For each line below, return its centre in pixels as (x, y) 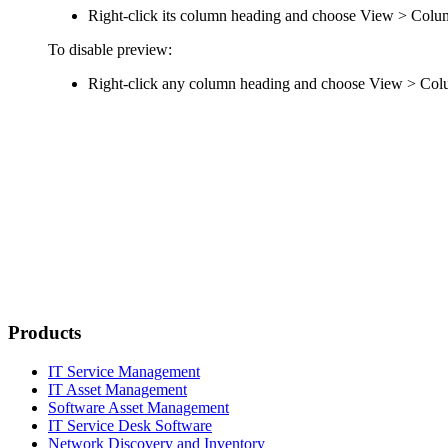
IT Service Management (124, 371)
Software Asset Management (138, 407)
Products (44, 332)
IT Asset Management (117, 389)
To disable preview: (110, 49)
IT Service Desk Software (130, 425)
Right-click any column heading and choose (226, 83)
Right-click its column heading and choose (224, 15)
